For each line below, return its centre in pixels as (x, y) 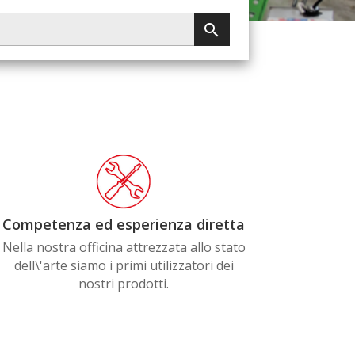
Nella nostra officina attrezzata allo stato (124, 248)
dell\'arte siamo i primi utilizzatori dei (124, 266)
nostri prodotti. (124, 284)
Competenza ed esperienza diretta (124, 225)
